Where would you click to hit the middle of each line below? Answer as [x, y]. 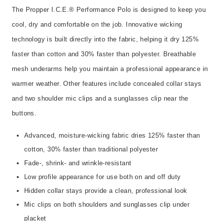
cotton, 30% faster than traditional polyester [91, 149]
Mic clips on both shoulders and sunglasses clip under [107, 205]
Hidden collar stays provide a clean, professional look [106, 191]
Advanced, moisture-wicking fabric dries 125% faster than [112, 136]
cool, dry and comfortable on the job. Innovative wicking [97, 24]
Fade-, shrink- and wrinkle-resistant [78, 163]
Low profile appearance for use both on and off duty [103, 177]
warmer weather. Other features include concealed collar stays [107, 83]
